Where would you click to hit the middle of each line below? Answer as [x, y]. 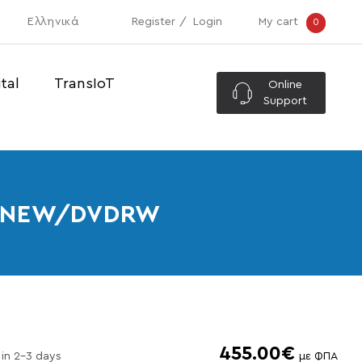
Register [154, 22]
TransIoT [84, 84]
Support [285, 101]
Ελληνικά [53, 22]
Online [285, 85]
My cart [278, 22]
